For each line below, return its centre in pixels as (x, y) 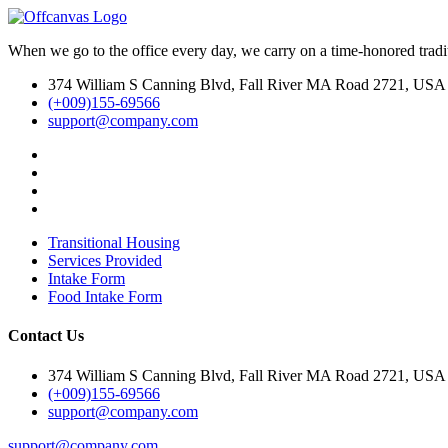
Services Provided (105, 260)
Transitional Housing (114, 242)
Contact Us (46, 336)
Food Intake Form (105, 296)
